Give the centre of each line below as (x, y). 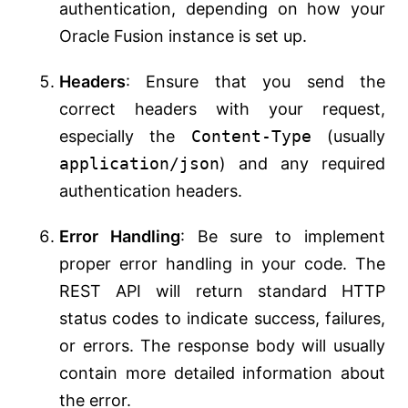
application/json (139, 164)
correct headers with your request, (222, 109)
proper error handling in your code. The (222, 264)
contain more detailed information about (222, 373)
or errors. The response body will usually (222, 346)
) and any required (302, 164)
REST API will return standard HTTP (222, 291)
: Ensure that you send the (255, 82)
